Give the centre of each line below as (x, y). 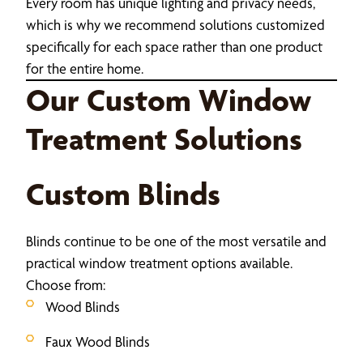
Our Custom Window (169, 100)
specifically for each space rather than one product (174, 46)
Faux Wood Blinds (98, 341)
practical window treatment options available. (159, 263)
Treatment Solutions (164, 139)
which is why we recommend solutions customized (175, 24)
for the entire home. (85, 68)
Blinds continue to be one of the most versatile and (176, 241)
